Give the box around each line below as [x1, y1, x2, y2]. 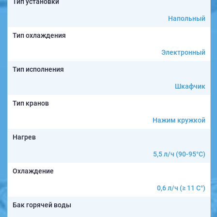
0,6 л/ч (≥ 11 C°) [157, 184, 205, 192]
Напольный [168, 15, 205, 23]
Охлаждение [13, 167, 54, 175]
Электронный [161, 48, 205, 57]
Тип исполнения [13, 65, 64, 74]
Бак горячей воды [13, 201, 71, 209]
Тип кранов [13, 99, 49, 108]
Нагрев [13, 133, 36, 141]
